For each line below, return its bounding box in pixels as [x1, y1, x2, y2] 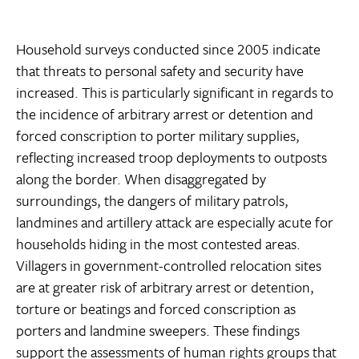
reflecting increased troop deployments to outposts [16, 147, 327, 168]
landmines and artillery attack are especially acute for [16, 212, 333, 233]
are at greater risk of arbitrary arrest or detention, [16, 276, 314, 298]
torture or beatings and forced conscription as [16, 298, 296, 320]
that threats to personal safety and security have [16, 60, 304, 82]
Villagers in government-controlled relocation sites [16, 255, 321, 276]
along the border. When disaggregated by [16, 168, 266, 190]
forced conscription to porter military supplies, [16, 125, 300, 147]
